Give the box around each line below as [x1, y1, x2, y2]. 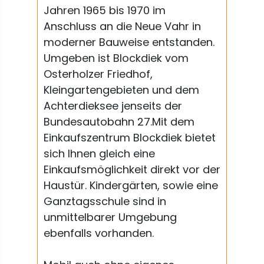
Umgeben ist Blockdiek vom [44, 51, 189, 65]
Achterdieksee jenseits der [44, 98, 182, 113]
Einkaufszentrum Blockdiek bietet [44, 130, 216, 145]
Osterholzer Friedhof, [44, 67, 153, 81]
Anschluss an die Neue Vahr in [44, 19, 201, 34]
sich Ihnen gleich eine [44, 146, 155, 161]
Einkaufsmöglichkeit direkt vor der [44, 162, 220, 177]
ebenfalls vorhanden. [44, 226, 154, 240]
